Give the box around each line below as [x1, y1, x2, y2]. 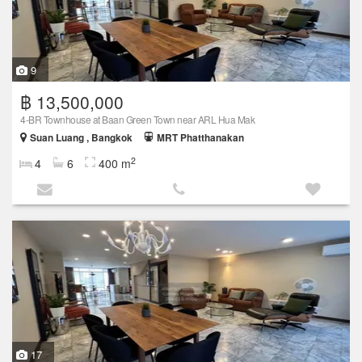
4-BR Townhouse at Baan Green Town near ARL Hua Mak [20, 112, 255, 126]
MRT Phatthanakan [157, 130, 244, 145]
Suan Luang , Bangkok [30, 130, 133, 145]
